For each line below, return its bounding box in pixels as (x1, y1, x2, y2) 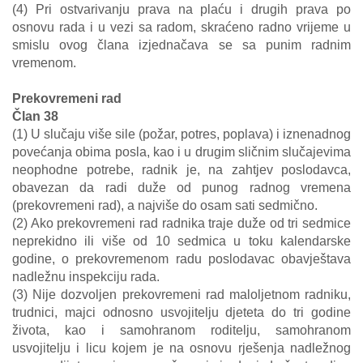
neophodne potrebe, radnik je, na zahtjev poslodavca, (12, 163, 351, 177)
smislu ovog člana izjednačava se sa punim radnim (12, 38, 351, 52)
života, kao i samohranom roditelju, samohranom (12, 323, 351, 337)
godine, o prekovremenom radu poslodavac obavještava (12, 252, 351, 266)
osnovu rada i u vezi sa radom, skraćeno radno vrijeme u (12, 20, 351, 34)
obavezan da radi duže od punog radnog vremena (12, 181, 351, 194)
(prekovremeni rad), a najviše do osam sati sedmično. (12, 199, 318, 212)
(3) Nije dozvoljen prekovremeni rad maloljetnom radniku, (12, 288, 351, 301)
